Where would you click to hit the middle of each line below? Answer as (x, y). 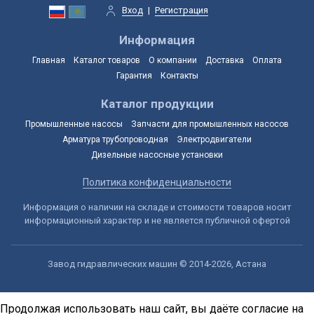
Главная (49, 60)
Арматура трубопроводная (115, 139)
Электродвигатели (214, 139)
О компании (173, 60)
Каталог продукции (157, 103)
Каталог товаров (107, 60)
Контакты (179, 75)
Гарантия (134, 75)
